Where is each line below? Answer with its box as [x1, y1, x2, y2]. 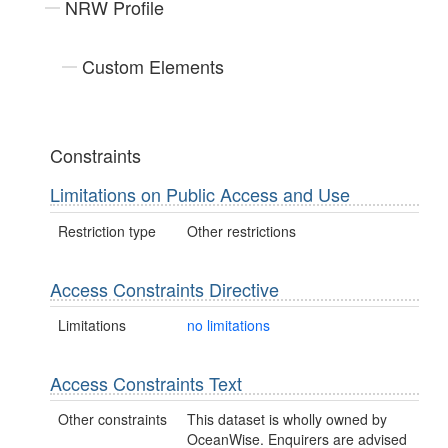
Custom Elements [82, 53, 224, 80]
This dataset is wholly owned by [187, 409, 388, 430]
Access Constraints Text [50, 369, 242, 396]
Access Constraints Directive [50, 275, 279, 302]
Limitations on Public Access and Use [50, 181, 350, 208]
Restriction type [58, 220, 156, 241]
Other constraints [58, 409, 167, 430]
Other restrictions [187, 220, 297, 241]
